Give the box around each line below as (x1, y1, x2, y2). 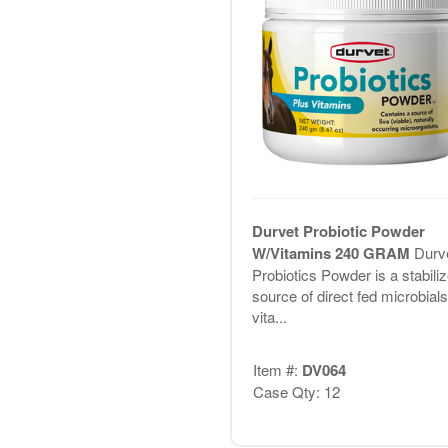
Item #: (252, 358, 302, 380)
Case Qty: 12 (252, 380, 340, 402)
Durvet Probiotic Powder (251, 220, 425, 243)
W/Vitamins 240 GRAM (251, 242, 414, 265)
